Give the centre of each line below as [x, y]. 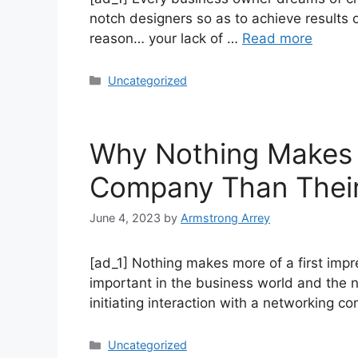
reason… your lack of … [166, 39]
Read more [277, 39]
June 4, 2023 [125, 218]
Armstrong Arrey [225, 218]
